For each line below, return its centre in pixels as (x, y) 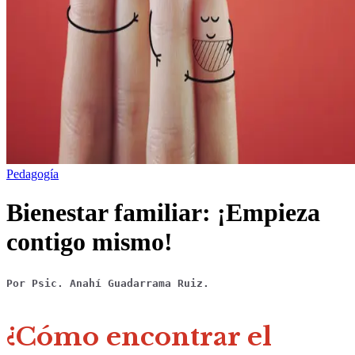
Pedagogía (32, 174)
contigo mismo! (90, 242)
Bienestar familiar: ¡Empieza (163, 213)
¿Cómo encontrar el (139, 337)
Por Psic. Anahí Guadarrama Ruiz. (108, 284)
